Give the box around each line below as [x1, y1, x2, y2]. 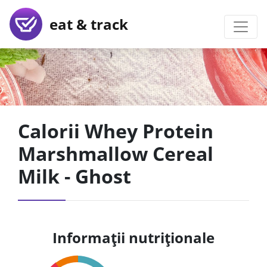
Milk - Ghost [18, 163, 131, 189]
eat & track [42, 14, 128, 34]
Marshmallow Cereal [18, 141, 213, 166]
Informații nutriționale [52, 228, 215, 247]
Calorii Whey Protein [18, 118, 213, 144]
